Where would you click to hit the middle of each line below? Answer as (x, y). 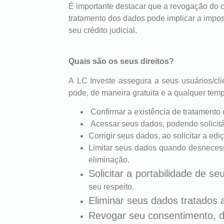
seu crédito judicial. (103, 30)
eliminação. (109, 159)
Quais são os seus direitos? (121, 61)
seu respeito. (111, 186)
